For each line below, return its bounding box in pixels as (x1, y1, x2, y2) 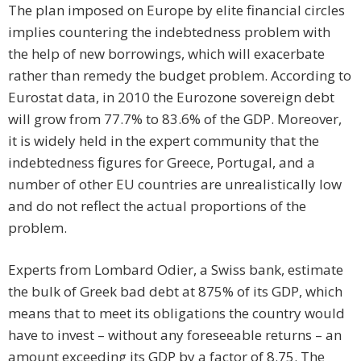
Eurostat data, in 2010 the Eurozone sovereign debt (8, 88, 334, 107)
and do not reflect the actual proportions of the (8, 197, 306, 216)
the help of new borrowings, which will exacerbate (8, 44, 325, 64)
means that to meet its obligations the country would (8, 304, 345, 323)
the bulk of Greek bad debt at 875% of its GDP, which (8, 282, 342, 301)
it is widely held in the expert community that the (8, 131, 319, 151)
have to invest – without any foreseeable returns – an (8, 326, 342, 345)
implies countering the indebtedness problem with (8, 23, 330, 42)
